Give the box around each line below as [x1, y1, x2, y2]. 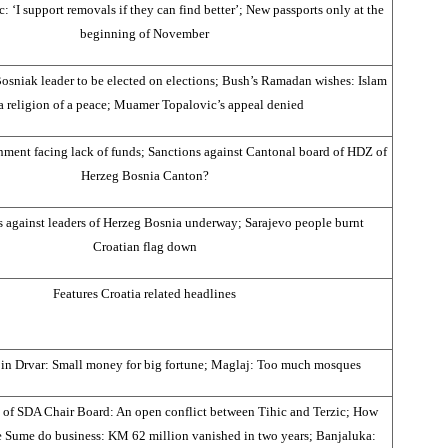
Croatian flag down [92, 238, 197, 254]
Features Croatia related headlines [53, 285, 236, 301]
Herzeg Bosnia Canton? [80, 167, 209, 183]
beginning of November [80, 25, 209, 41]
